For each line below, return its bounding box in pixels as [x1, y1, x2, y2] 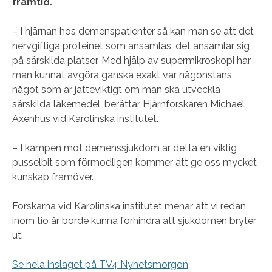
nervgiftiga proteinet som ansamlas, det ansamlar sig [12, 40, 250, 52]
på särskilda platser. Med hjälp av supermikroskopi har [12, 55, 251, 66]
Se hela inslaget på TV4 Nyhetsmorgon [12, 259, 188, 270]
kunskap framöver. [12, 171, 93, 183]
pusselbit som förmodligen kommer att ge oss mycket [12, 157, 257, 168]
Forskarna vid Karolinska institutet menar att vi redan [12, 200, 246, 212]
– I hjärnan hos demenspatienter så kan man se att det [12, 25, 254, 37]
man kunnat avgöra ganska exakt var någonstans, [12, 69, 234, 81]
